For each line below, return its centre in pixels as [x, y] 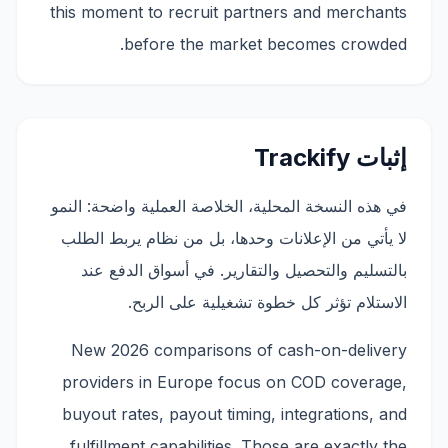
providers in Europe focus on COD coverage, [234, 382]
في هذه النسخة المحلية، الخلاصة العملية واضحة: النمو [229, 206]
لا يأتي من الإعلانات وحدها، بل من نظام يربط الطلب [234, 238]
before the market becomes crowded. [265, 44]
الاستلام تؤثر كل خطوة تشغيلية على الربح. [267, 302]
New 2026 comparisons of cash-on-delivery [239, 350]
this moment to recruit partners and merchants [228, 12]
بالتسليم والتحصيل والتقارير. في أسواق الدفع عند [244, 270]
